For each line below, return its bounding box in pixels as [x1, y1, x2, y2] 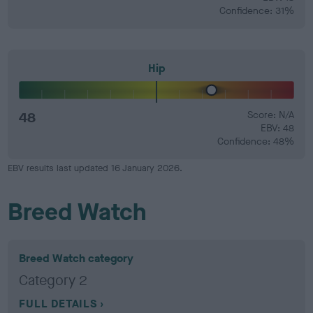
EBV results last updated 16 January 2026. [8, 162, 183, 174]
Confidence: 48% [217, 135, 294, 148]
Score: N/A [247, 108, 294, 122]
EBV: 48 [260, 122, 294, 135]
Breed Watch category [19, 251, 134, 265]
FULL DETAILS [19, 296, 97, 311]
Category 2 [19, 271, 88, 290]
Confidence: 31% [219, 3, 294, 17]
